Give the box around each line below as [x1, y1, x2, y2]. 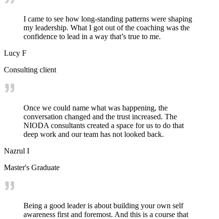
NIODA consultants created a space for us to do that [23, 121, 184, 130]
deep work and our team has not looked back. [23, 130, 164, 139]
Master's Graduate [4, 163, 60, 172]
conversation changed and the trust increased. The [23, 112, 177, 121]
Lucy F [4, 49, 26, 58]
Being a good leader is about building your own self [23, 201, 183, 210]
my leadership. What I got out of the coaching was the [23, 23, 190, 32]
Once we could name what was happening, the [23, 104, 168, 112]
